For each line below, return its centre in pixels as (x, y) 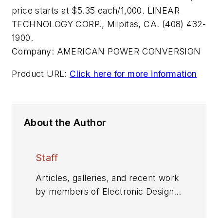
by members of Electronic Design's (109, 191)
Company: (33, 51)
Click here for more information (133, 73)
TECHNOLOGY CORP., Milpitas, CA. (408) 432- (109, 24)
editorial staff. (63, 205)
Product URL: (39, 73)
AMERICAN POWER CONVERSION (129, 51)
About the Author (65, 122)
